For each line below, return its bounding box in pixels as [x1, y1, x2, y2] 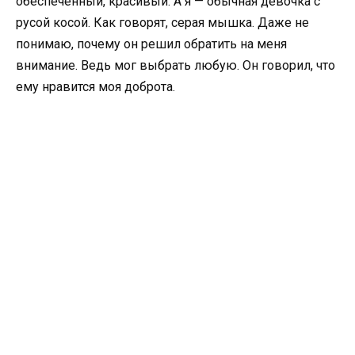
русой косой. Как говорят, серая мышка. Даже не [16, 14, 309, 30]
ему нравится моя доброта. [16, 78, 175, 94]
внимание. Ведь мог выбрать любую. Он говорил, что [16, 57, 335, 73]
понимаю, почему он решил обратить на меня [16, 36, 287, 52]
